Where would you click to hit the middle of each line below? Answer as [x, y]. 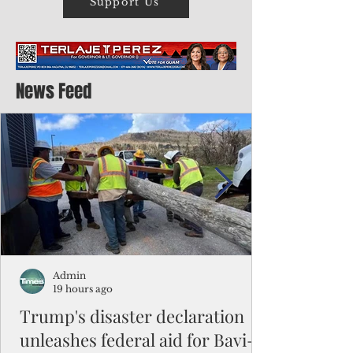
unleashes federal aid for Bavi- [137, 340]
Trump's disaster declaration [132, 316]
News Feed [54, 91]
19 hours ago [83, 289]
